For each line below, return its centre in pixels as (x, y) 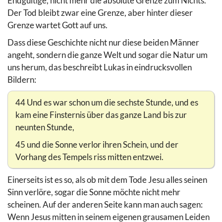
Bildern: (22, 79)
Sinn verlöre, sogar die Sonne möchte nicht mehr (94, 192)
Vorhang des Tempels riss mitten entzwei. (89, 157)
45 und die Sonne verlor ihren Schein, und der (97, 144)
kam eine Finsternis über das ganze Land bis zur (101, 114)
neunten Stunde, (45, 127)
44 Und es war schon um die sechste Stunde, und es (107, 102)
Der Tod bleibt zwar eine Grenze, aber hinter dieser (100, 12)
